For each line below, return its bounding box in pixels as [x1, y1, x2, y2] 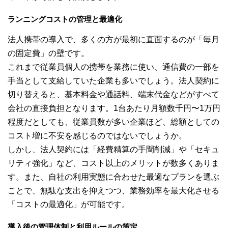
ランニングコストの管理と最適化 [8, 15, 122, 24]
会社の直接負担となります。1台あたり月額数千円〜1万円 [8, 104, 220, 113]
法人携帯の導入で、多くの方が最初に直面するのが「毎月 [8, 35, 219, 44]
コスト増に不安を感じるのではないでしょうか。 [8, 131, 187, 140]
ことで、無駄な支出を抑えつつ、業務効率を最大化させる [8, 186, 219, 195]
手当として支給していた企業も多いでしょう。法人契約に [8, 76, 219, 85]
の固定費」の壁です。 [8, 49, 89, 58]
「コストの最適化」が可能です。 [8, 200, 130, 209]
